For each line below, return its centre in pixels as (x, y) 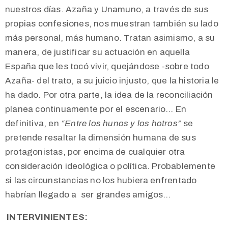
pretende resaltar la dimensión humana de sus (101, 138)
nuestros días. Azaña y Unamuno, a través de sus (107, 10)
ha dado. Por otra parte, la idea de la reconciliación (109, 95)
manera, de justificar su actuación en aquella (98, 52)
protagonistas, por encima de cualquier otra (95, 152)
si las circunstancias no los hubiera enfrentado (101, 181)
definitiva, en (33, 124)
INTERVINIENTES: (47, 217)
